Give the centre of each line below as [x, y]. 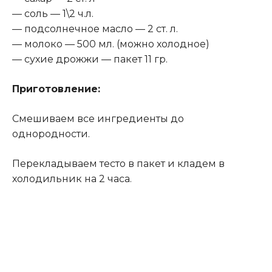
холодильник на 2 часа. [72, 178]
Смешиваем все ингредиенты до [98, 118]
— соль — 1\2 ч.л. [53, 13]
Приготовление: [56, 89]
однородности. [51, 134]
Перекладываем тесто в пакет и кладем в [118, 163]
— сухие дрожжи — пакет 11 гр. [90, 59]
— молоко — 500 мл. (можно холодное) [111, 44]
